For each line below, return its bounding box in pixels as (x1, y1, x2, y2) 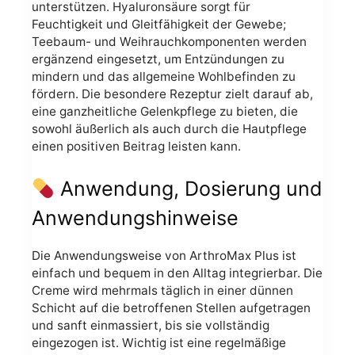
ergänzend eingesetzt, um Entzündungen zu (32, 51, 284, 67)
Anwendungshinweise (32, 206, 239, 231)
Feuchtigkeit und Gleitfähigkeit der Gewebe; (32, 16, 286, 32)
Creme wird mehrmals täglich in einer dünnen (32, 282, 293, 298)
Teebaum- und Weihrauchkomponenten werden (32, 33, 307, 49)
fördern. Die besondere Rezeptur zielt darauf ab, (32, 86, 313, 101)
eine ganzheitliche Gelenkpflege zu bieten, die (32, 103, 298, 119)
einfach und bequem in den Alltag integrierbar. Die (32, 265, 323, 281)
